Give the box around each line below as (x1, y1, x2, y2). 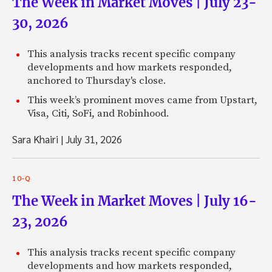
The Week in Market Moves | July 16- (12, 192, 257, 210)
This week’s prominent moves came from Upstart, (27, 93, 257, 107)
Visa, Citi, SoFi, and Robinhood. (27, 107, 169, 121)
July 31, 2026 (63, 132, 122, 146)
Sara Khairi (12, 132, 61, 146)
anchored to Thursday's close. (27, 74, 166, 88)
